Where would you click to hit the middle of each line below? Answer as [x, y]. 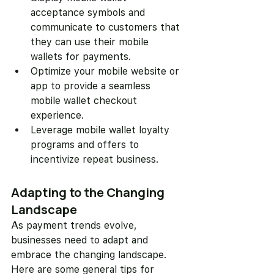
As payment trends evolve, [76, 226]
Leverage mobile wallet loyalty [102, 130]
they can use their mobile [91, 42]
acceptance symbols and [89, 13]
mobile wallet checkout [85, 101]
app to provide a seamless [92, 86]
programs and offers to [86, 145]
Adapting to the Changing [89, 193]
